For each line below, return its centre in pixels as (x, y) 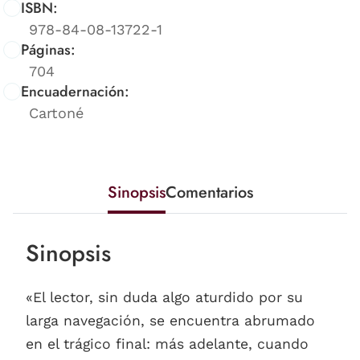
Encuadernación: (75, 91)
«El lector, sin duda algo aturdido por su (164, 297)
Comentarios (209, 192)
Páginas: (48, 49)
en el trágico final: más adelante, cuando (167, 344)
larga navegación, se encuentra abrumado (170, 320)
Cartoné (56, 112)
